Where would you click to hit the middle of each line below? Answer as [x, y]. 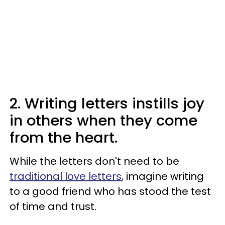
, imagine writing [163, 176]
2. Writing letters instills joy [107, 103]
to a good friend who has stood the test [110, 191]
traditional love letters [66, 176]
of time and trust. [53, 206]
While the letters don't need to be [94, 161]
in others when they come [103, 120]
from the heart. [64, 137]
